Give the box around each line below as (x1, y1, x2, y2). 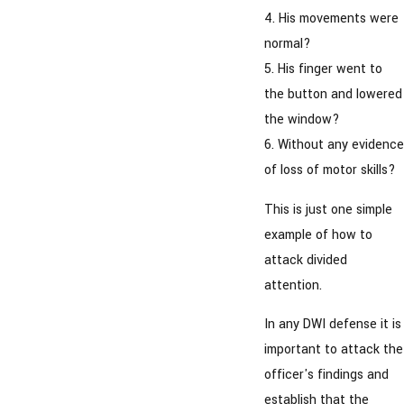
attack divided (263, 250, 347, 270)
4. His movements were (263, 9, 399, 29)
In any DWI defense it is (263, 315, 401, 335)
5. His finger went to (263, 60, 382, 79)
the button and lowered (263, 85, 402, 105)
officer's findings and (263, 365, 389, 385)
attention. (263, 275, 322, 295)
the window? (263, 110, 340, 130)
